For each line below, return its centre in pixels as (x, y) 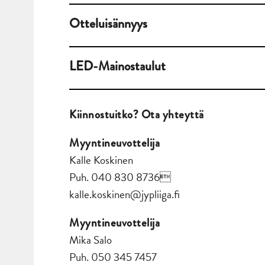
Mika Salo (91, 240)
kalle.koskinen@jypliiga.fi (125, 195)
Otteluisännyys (108, 24)
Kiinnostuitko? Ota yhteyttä (137, 115)
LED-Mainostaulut (117, 66)
